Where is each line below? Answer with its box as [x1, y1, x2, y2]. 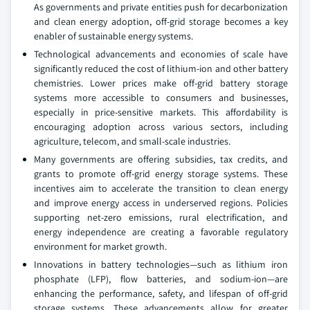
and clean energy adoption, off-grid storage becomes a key [34, 15, 288, 28]
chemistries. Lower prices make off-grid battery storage [34, 77, 288, 89]
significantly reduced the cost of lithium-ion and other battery [34, 62, 288, 75]
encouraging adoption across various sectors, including [34, 120, 288, 133]
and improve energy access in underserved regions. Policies [34, 197, 288, 209]
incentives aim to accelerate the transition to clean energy [34, 182, 288, 194]
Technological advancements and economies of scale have [34, 48, 288, 60]
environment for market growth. [34, 240, 167, 253]
